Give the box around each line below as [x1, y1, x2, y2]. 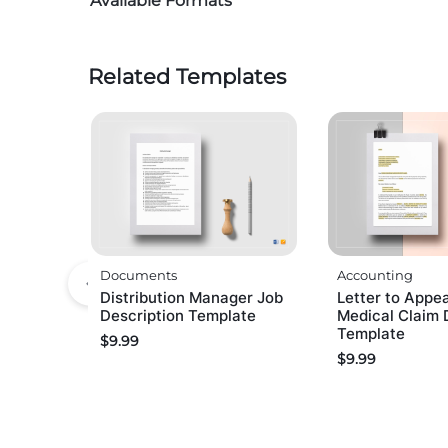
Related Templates [88, 64, 286, 89]
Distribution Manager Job [100, 288, 283, 308]
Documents [100, 267, 177, 284]
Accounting [336, 267, 413, 284]
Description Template [100, 306, 256, 326]
